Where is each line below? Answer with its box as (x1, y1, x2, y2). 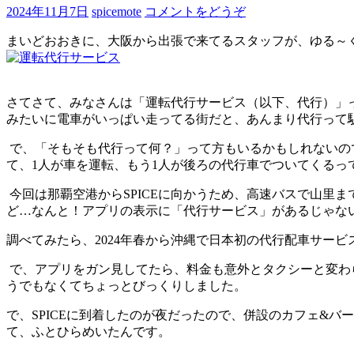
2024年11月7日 (6, 5, 88, 19)
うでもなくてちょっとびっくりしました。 (6, 279, 247, 293)
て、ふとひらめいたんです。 (6, 325, 171, 339)
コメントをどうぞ (145, 5, 246, 19)
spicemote (92, 5, 141, 19)
